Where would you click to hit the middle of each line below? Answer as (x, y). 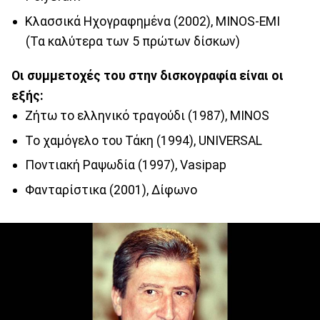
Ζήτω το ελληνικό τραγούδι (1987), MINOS (147, 115)
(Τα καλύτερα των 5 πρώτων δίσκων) (132, 41)
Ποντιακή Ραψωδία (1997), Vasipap (125, 165)
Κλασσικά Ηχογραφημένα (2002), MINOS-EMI (152, 21)
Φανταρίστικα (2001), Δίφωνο (111, 190)
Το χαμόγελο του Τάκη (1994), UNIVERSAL (143, 140)
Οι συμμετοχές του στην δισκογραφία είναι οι (147, 75)
